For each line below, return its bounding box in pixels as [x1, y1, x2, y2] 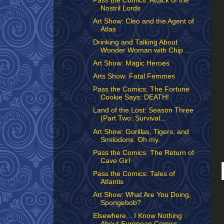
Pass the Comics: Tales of [92, 169, 175, 177]
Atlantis [100, 177, 123, 185]
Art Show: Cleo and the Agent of [92, 17, 194, 25]
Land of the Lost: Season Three [92, 106, 193, 114]
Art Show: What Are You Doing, [92, 190, 191, 198]
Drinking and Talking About [92, 38, 177, 46]
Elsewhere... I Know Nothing [92, 212, 182, 219]
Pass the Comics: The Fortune [92, 85, 189, 93]
